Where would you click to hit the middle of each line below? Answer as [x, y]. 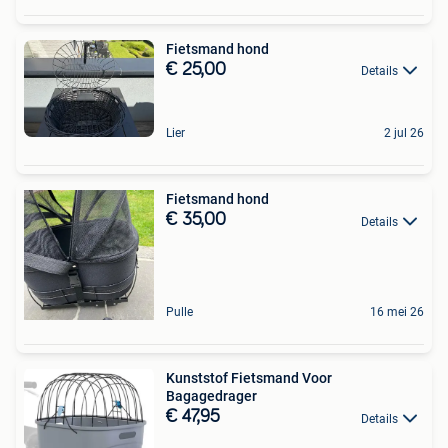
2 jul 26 [404, 133]
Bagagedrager [211, 396]
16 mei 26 [397, 312]
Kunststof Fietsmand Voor [249, 378]
